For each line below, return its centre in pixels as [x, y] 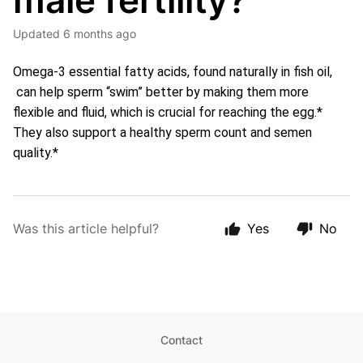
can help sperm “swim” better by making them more [161, 92]
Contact [181, 340]
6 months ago [100, 34]
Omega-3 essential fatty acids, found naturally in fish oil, [173, 72]
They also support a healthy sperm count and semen [162, 132]
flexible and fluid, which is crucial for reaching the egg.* [168, 112]
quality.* [36, 153]
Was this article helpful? [86, 228]
